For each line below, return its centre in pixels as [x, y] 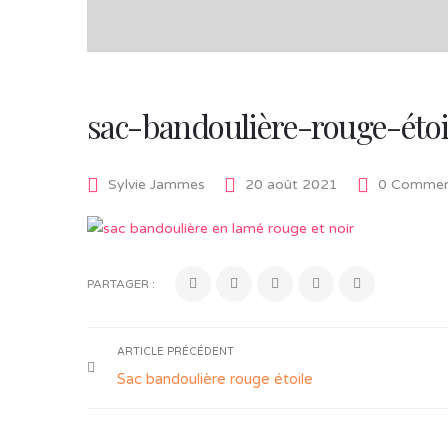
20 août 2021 [293, 184]
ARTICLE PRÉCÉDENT [175, 352]
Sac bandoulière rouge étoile [215, 379]
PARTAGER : [121, 284]
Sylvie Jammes [156, 184]
